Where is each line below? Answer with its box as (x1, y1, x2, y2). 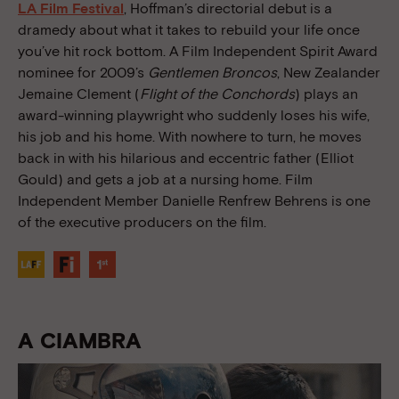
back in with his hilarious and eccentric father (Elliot (18, 150, 354, 167)
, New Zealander (277, 64, 380, 82)
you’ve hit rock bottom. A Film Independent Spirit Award (18, 43, 378, 61)
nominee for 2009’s (18, 64, 148, 82)
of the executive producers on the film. (18, 214, 266, 232)
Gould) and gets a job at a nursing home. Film (18, 171, 313, 189)
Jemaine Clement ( (18, 85, 140, 103)
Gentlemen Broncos (148, 64, 277, 82)
